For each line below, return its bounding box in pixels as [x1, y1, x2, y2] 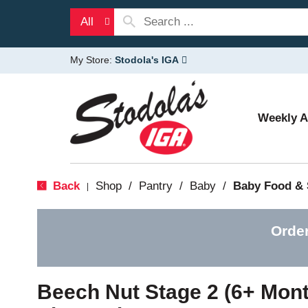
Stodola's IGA [115, 54, 179, 65]
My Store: [70, 54, 115, 65]
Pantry [138, 179, 173, 192]
